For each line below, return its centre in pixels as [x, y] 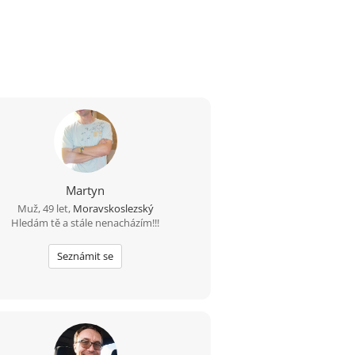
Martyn [86, 190]
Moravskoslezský [113, 208]
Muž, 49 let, [45, 208]
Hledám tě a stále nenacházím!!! [86, 222]
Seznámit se [86, 256]
